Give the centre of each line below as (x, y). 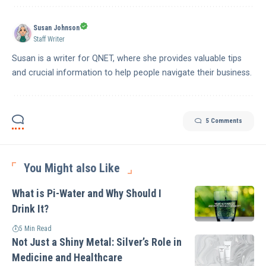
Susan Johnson (56, 28)
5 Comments (224, 121)
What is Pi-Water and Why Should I (87, 193)
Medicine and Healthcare (67, 257)
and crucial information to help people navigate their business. (132, 72)
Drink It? (30, 208)
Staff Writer (49, 39)
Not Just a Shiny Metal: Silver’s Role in (97, 242)
